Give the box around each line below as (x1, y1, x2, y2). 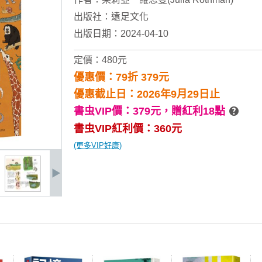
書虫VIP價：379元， (74, 105, 171, 117)
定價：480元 (74, 55, 127, 65)
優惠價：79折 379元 (74, 71, 169, 83)
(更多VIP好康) (74, 141, 122, 150)
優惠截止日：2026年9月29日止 (74, 88, 220, 100)
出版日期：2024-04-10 (74, 29, 168, 39)
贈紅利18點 (171, 105, 225, 117)
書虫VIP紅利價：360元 (74, 123, 182, 135)
